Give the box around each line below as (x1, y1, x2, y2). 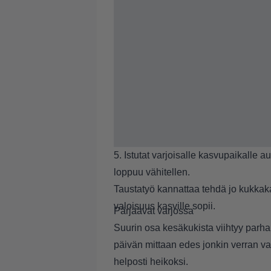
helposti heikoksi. (114, 256, 188, 267)
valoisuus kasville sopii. (114, 201, 218, 211)
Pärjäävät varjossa (114, 206, 194, 216)
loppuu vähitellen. (114, 167, 192, 177)
